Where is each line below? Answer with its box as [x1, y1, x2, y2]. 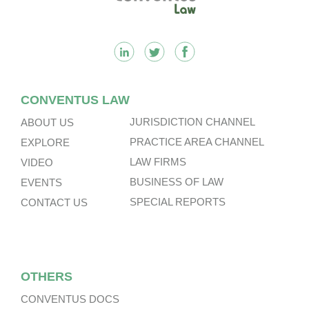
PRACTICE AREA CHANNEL [130, 135, 264, 148]
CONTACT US [21, 196, 88, 208]
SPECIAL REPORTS [130, 195, 226, 208]
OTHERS [21, 269, 72, 283]
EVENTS [21, 176, 62, 188]
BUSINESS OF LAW [130, 175, 223, 188]
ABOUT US [21, 116, 74, 128]
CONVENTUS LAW [21, 92, 130, 107]
